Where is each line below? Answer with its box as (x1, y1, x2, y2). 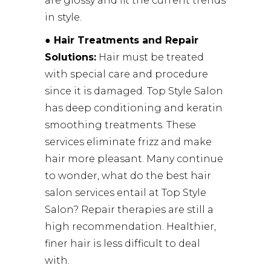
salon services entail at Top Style (45, 186, 206, 198)
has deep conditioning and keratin (45, 102, 223, 114)
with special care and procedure (45, 68, 208, 80)
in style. (45, 11, 82, 23)
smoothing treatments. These (45, 119, 196, 131)
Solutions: (45, 51, 96, 63)
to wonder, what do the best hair (45, 169, 211, 181)
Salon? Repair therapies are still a (45, 203, 214, 215)
